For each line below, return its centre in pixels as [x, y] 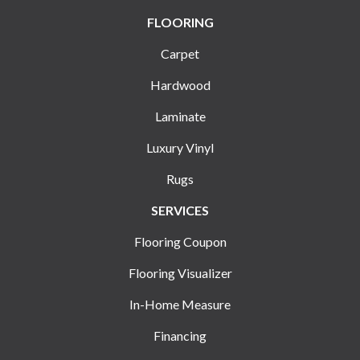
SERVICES [180, 211]
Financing [180, 336]
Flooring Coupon [180, 242]
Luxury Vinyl [180, 148]
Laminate [180, 117]
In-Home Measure [180, 305]
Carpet [180, 54]
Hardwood [180, 85]
